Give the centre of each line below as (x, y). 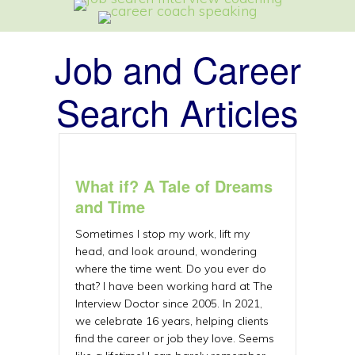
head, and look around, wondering (166, 251)
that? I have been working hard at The (174, 286)
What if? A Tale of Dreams (174, 186)
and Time (110, 206)
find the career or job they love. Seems (175, 338)
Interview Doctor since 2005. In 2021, (169, 303)
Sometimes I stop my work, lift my (162, 234)
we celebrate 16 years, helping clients (172, 321)
